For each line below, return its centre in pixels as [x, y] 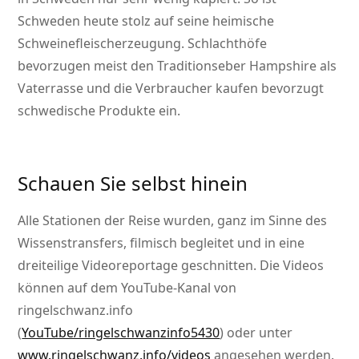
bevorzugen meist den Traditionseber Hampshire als [177, 66]
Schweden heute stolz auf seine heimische [146, 21]
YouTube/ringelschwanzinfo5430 [121, 333]
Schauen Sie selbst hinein [133, 184]
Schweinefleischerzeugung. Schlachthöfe [143, 44]
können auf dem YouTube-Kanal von [127, 288]
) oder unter [256, 333]
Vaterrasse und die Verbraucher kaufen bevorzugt [171, 89]
